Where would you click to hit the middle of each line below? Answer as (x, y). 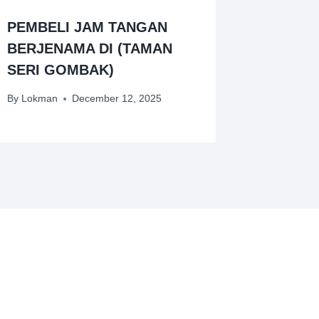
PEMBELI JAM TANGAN (88, 27)
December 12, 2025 (116, 99)
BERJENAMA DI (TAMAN (90, 49)
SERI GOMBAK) (61, 70)
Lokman (39, 99)
